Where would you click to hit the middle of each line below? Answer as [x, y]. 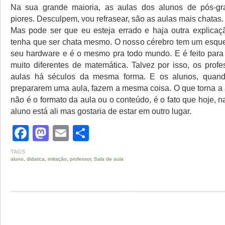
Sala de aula [109, 159]
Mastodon [84, 133]
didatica [36, 159]
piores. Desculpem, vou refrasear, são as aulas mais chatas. [117, 19]
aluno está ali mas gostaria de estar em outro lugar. [101, 111]
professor [80, 159]
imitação [57, 159]
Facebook [64, 133]
